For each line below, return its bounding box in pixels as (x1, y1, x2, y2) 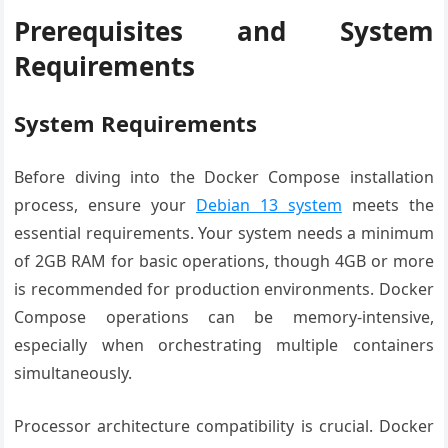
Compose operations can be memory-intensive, (14, 306, 434, 328)
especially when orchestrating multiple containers (14, 334, 434, 356)
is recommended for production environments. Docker (14, 278, 434, 300)
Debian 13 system (196, 194, 342, 216)
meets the (341, 194, 434, 216)
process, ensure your (14, 194, 197, 216)
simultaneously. (14, 362, 133, 384)
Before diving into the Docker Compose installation (14, 166, 434, 188)
